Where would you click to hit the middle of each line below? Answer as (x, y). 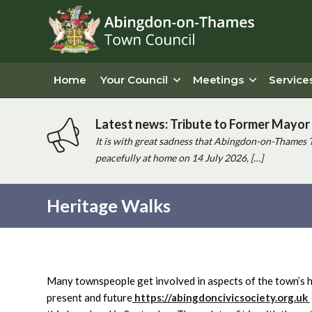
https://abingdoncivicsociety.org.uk (221, 297)
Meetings (218, 80)
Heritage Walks (109, 205)
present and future (89, 297)
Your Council (134, 80)
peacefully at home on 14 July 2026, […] (179, 158)
